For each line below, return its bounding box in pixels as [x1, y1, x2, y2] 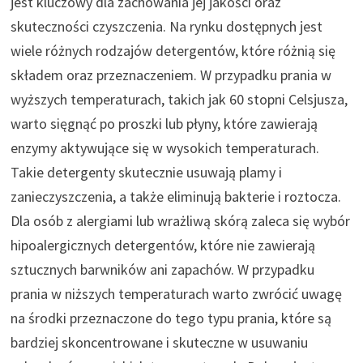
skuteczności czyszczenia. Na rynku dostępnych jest [10, 16, 322, 36]
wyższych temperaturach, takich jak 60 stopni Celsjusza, [10, 89, 348, 109]
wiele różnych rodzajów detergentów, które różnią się [10, 41, 335, 60]
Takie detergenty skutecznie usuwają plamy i [10, 162, 282, 181]
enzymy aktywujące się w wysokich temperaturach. [10, 138, 319, 157]
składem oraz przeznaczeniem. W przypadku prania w [10, 65, 331, 84]
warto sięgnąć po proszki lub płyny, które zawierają [10, 113, 318, 133]
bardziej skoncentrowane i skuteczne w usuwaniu [10, 332, 308, 352]
